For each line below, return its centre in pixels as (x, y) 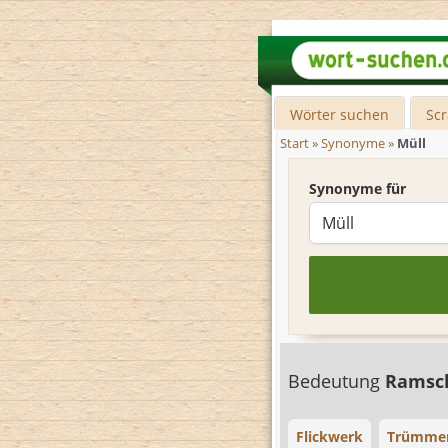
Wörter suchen (340, 114)
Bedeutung (336, 381)
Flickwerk (329, 436)
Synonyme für (357, 188)
